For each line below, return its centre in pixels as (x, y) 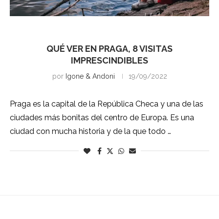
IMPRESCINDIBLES (109, 60)
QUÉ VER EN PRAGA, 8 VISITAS (109, 49)
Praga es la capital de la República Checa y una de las (107, 104)
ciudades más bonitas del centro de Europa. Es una (102, 118)
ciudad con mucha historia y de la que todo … (90, 131)
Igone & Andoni (90, 76)
